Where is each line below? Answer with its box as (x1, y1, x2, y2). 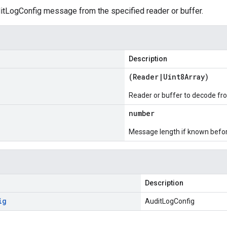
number (129, 108, 155, 118)
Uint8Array (163, 72, 205, 82)
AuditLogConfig (145, 197, 195, 205)
